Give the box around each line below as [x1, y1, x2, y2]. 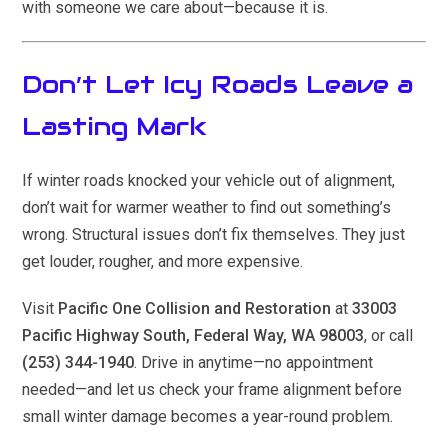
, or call [364, 326, 414, 346]
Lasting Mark [22, 110, 208, 143]
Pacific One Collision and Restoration [58, 299, 332, 319]
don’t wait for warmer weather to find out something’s [22, 198, 392, 218]
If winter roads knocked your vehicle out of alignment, [22, 171, 396, 191]
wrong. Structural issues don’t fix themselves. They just [22, 225, 406, 245]
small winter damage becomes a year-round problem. [22, 407, 394, 427]
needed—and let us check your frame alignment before [22, 380, 403, 400]
